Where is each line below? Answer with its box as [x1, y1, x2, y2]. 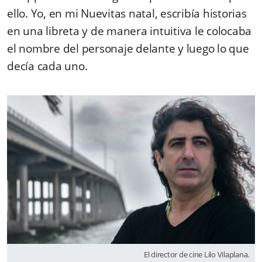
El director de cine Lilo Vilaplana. [143, 249, 249, 260]
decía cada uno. [7, 58, 88, 74]
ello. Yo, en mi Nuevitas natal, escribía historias [7, 5, 247, 21]
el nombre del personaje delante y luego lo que [7, 40, 249, 56]
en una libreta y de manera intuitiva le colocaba [7, 23, 251, 39]
